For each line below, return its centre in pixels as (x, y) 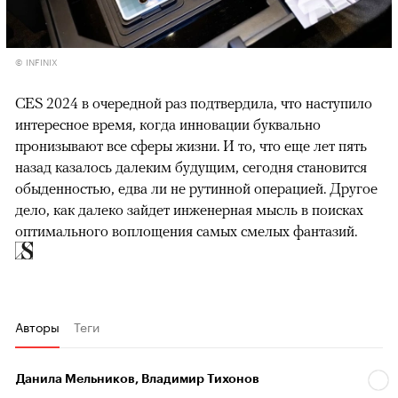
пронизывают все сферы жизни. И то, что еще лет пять (191, 146)
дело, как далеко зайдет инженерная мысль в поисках (189, 210)
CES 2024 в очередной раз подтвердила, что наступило (194, 103)
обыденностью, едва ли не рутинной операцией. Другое (196, 189)
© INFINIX (36, 62)
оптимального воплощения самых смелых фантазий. (188, 231)
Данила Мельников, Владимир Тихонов (138, 379)
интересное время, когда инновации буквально (168, 125)
